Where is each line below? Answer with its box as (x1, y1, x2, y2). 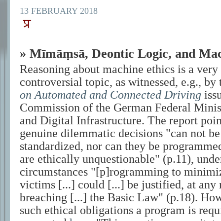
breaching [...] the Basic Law (20, 191, 158, 204)
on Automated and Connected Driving (20, 88, 201, 101)
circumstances (20, 165, 91, 178)
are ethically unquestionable (20, 152, 155, 165)
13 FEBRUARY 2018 (20, 6, 98, 16)
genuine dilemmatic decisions (20, 127, 166, 140)
